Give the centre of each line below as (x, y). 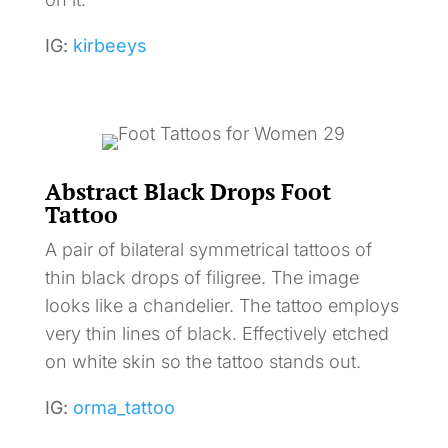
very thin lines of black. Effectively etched (216, 333)
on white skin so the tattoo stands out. (202, 361)
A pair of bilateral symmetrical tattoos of (208, 249)
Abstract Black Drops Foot (187, 191)
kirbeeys (109, 45)
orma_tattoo (123, 407)
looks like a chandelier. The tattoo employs (221, 305)
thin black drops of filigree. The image (201, 277)
